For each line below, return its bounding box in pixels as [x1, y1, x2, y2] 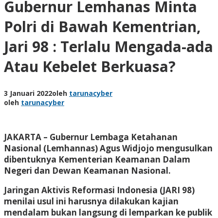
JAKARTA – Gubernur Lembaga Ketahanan [4, 131, 178, 143]
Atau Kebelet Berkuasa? [4, 56, 176, 76]
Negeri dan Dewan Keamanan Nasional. [4, 164, 173, 176]
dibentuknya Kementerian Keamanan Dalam [4, 153, 190, 165]
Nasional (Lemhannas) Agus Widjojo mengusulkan [4, 142, 213, 154]
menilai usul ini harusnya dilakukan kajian [4, 195, 179, 207]
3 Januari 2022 [4, 88, 52, 98]
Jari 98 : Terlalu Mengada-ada [4, 36, 213, 56]
